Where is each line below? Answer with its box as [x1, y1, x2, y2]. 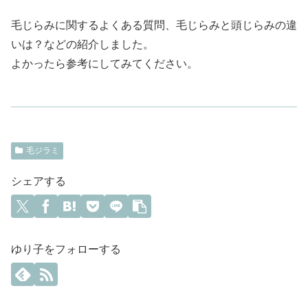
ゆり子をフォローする [11, 243, 121, 256]
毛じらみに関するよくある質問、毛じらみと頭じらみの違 [11, 19, 297, 32]
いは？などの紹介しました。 [11, 38, 154, 51]
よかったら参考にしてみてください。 [11, 58, 198, 70]
